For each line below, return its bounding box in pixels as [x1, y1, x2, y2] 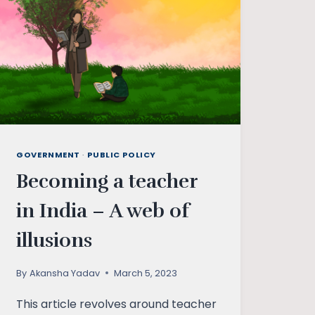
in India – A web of [16, 198, 190, 223]
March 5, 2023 [113, 266, 177, 279]
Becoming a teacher [16, 169, 198, 193]
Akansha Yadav [29, 266, 100, 279]
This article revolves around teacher [16, 295, 217, 312]
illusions [16, 228, 93, 252]
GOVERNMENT [16, 149, 80, 161]
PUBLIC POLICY [86, 149, 156, 161]
